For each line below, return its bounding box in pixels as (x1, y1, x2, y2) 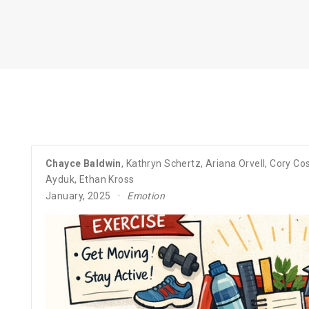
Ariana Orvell (205, 157, 266, 169)
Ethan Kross (79, 173, 134, 185)
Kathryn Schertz (126, 157, 201, 169)
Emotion (127, 190, 166, 201)
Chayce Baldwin (46, 157, 121, 169)
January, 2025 (46, 190, 111, 201)
